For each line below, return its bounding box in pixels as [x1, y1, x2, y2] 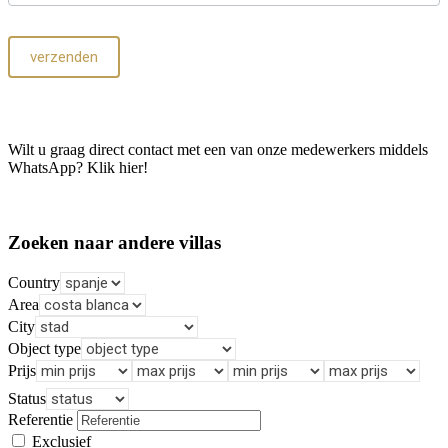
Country [8, 274, 60, 292]
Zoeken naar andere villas [8, 231, 221, 253]
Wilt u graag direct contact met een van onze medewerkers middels [8, 140, 428, 158]
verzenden [30, 47, 98, 66]
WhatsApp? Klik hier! [8, 158, 148, 176]
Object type [8, 340, 81, 358]
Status [8, 390, 46, 408]
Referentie [8, 411, 73, 429]
